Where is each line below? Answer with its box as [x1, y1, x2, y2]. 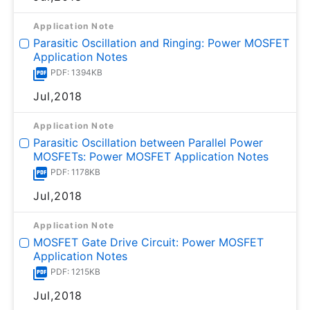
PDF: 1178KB [51, 167, 100, 177]
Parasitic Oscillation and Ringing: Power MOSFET [33, 36, 289, 50]
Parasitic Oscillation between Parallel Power [33, 136, 263, 149]
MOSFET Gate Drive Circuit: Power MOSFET [33, 235, 264, 249]
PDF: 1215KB [51, 266, 100, 277]
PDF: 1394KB [51, 67, 102, 77]
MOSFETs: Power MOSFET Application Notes [33, 149, 268, 163]
